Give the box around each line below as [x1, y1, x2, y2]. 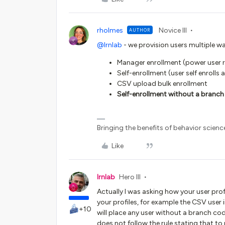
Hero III [119, 173, 141, 181]
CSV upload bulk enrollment [117, 79, 207, 88]
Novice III [159, 26, 187, 35]
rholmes [97, 26, 123, 35]
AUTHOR [129, 27, 151, 33]
